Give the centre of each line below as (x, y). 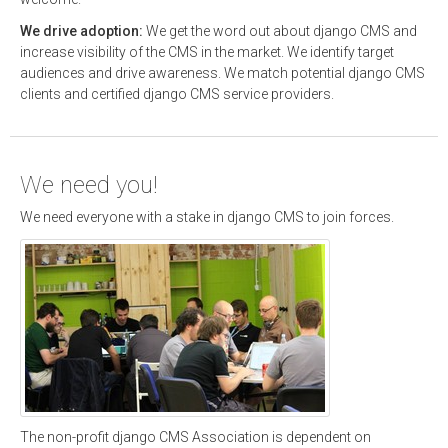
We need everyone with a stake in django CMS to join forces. (207, 217)
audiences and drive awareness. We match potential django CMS (222, 72)
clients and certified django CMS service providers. (177, 93)
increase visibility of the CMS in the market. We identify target (207, 51)
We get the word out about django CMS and (281, 30)
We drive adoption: (83, 30)
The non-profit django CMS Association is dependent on (195, 437)
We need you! (89, 185)
